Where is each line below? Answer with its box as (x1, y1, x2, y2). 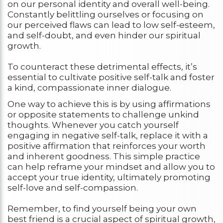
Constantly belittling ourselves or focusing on (7, 9, 204, 19)
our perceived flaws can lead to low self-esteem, (7, 19, 215, 30)
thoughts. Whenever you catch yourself (7, 119, 179, 130)
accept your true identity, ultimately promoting (7, 172, 211, 182)
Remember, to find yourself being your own (7, 203, 197, 214)
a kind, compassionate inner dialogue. (7, 82, 171, 93)
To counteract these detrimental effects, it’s (7, 61, 197, 72)
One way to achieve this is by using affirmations (7, 99, 211, 109)
